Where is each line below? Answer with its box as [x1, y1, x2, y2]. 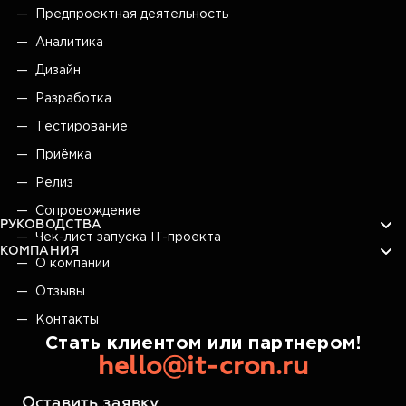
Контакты [35, 314, 99, 325]
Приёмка [35, 149, 92, 160]
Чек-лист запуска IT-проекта [35, 231, 221, 243]
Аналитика [35, 36, 103, 48]
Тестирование [35, 121, 128, 132]
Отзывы [35, 285, 85, 297]
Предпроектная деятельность [35, 8, 228, 20]
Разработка [35, 92, 111, 104]
